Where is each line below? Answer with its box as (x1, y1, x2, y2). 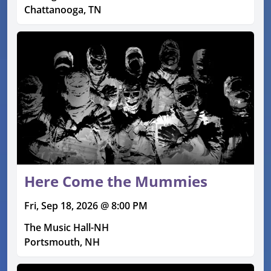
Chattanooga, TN (24, 2, 102, 16)
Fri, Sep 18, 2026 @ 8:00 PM (24, 199, 148, 213)
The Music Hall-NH (24, 221, 109, 235)
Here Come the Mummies (24, 171, 207, 192)
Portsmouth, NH (24, 235, 100, 249)
